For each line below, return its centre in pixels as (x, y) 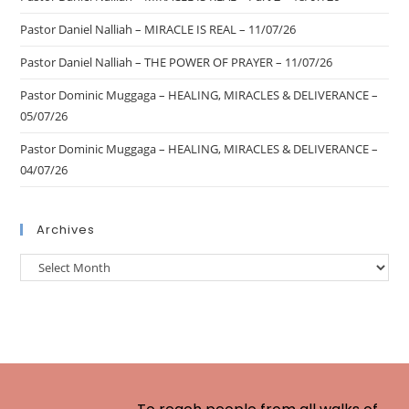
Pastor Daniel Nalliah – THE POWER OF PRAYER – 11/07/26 (177, 63)
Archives (66, 230)
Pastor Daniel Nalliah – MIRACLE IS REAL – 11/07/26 (158, 30)
